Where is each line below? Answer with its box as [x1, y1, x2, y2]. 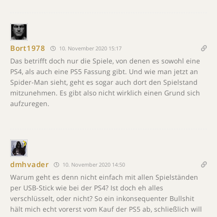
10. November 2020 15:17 [57, 44, 122, 52]
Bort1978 [10, 43, 46, 53]
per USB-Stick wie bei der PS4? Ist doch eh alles [10, 183, 163, 192]
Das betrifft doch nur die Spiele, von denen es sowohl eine [10, 56, 200, 65]
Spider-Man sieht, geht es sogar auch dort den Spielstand [10, 77, 198, 87]
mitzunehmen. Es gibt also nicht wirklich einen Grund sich [10, 88, 200, 97]
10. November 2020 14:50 [61, 160, 125, 168]
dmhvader [10, 159, 49, 170]
